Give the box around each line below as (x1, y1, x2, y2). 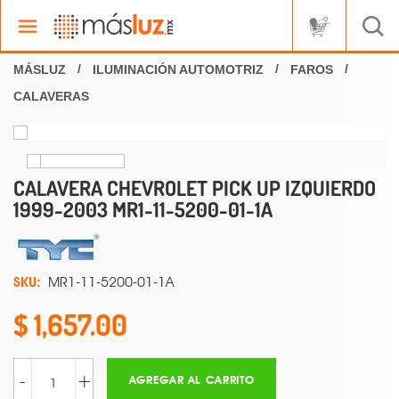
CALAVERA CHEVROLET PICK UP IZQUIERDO (13, 175, 376, 200)
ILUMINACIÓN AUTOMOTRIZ (93, 63, 264, 77)
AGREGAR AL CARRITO (128, 372, 255, 387)
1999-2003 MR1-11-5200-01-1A (13, 197, 273, 222)
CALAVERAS (13, 90, 89, 103)
